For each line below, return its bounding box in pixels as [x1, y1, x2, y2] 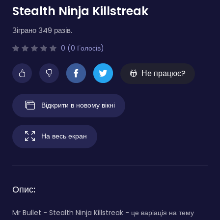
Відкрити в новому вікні [41, 100, 115, 110]
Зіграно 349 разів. [12, 25, 72, 35]
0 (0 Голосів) [59, 43, 104, 53]
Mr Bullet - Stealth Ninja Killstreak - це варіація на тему [12, 207, 194, 218]
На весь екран [41, 131, 87, 141]
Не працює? [141, 67, 186, 79]
